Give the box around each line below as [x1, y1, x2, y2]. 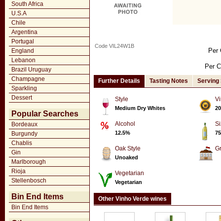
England [11, 47, 34, 54]
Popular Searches [11, 110, 78, 118]
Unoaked [115, 154, 138, 160]
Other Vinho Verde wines [98, 195, 167, 202]
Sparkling [11, 85, 37, 92]
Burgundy [11, 130, 37, 137]
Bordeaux [11, 121, 37, 128]
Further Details [98, 77, 140, 84]
